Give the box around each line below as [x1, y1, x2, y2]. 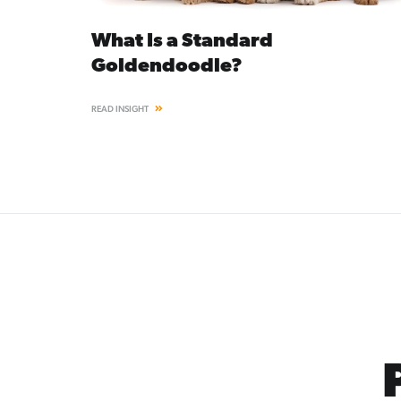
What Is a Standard [91, 31, 273, 52]
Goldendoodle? [91, 56, 243, 77]
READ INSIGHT [91, 104, 150, 114]
